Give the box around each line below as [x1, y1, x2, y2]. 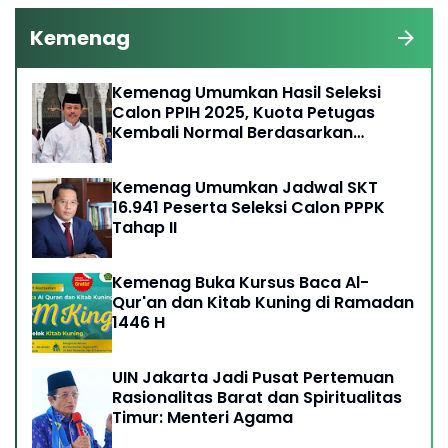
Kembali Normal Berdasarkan [112, 120, 353, 144]
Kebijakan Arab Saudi [112, 140, 287, 164]
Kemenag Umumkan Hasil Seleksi [112, 80, 381, 104]
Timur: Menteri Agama [112, 405, 293, 429]
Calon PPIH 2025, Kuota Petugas [112, 100, 375, 124]
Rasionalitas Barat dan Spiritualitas [112, 385, 402, 409]
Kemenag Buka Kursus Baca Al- [112, 270, 369, 294]
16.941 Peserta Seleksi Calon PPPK [112, 195, 385, 219]
